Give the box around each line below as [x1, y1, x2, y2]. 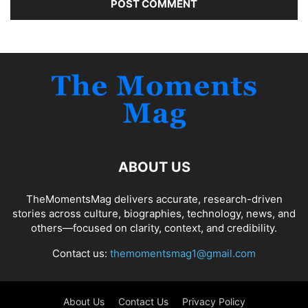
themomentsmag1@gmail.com [110, 246, 256, 260]
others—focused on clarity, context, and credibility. [31, 221, 277, 234]
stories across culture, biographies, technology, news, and [12, 206, 296, 220]
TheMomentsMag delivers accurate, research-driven [25, 192, 283, 206]
